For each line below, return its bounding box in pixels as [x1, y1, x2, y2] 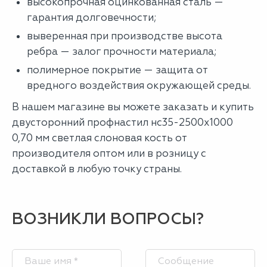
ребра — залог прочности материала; [27, 45, 219, 57]
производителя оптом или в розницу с [12, 147, 206, 159]
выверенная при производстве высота [27, 30, 222, 42]
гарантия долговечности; [27, 11, 156, 23]
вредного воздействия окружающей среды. [27, 79, 251, 91]
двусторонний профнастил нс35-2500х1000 [12, 116, 233, 128]
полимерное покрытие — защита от [27, 64, 207, 76]
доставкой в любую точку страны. [12, 163, 184, 175]
